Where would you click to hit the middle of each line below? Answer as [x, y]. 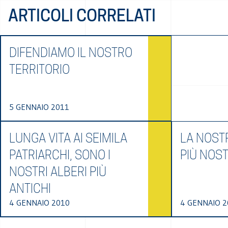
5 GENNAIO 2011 [39, 107]
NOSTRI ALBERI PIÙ [58, 172]
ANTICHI [30, 189]
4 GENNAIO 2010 [39, 203]
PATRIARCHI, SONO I [60, 155]
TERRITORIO [39, 69]
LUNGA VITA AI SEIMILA [68, 138]
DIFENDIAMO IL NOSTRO [71, 53]
